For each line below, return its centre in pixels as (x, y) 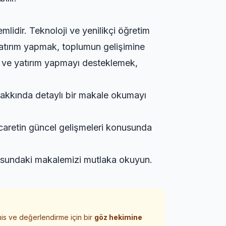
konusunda (128, 127)
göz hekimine (118, 217)
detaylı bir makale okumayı (90, 95)
